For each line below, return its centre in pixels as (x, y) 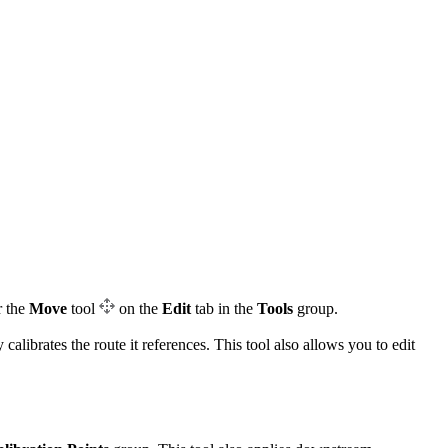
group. (315, 309)
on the (138, 309)
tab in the (224, 309)
